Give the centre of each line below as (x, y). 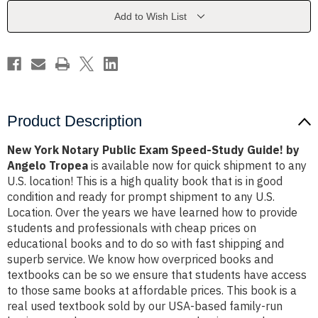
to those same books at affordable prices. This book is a (152, 291)
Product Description (75, 121)
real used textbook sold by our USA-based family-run (145, 306)
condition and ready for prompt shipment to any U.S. (141, 197)
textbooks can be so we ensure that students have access (157, 275)
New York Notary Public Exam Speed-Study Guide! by (153, 150)
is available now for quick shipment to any (197, 166)
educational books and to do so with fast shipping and (146, 244)
